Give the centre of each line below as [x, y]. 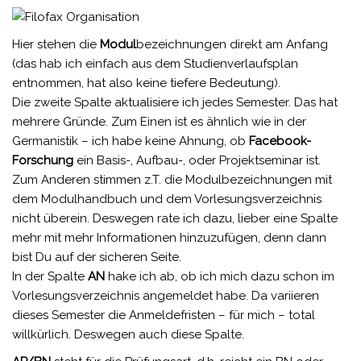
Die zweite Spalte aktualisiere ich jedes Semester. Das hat [175, 103]
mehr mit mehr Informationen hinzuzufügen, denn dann [169, 238]
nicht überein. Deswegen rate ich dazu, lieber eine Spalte [175, 219]
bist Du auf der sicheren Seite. [97, 257]
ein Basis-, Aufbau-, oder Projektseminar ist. [197, 161]
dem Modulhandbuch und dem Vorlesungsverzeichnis [167, 199]
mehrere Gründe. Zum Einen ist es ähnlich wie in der [159, 122]
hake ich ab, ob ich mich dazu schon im [220, 277]
